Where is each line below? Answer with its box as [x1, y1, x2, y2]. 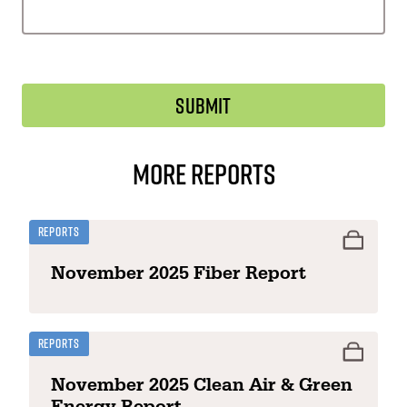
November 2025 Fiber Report [51, 261, 306, 285]
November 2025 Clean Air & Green [51, 372, 352, 397]
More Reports [132, 153, 275, 194]
